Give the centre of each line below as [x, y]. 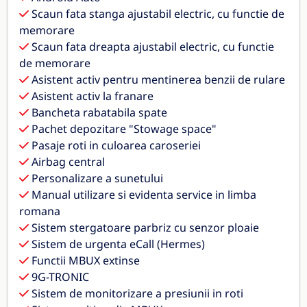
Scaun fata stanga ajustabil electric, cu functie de [157, 13]
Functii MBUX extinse [84, 260]
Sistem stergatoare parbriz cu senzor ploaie [144, 227]
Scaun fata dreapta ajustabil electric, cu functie [151, 46]
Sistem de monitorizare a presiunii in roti [136, 293]
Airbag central [67, 161]
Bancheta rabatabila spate [98, 112]
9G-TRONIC [59, 277]
